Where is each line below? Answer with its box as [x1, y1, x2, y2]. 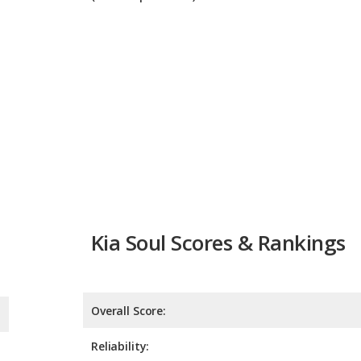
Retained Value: [91, 301, 178, 317]
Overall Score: [91, 230, 167, 246]
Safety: [91, 336, 132, 352]
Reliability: [91, 265, 150, 281]
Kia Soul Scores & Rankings [91, 156, 346, 185]
